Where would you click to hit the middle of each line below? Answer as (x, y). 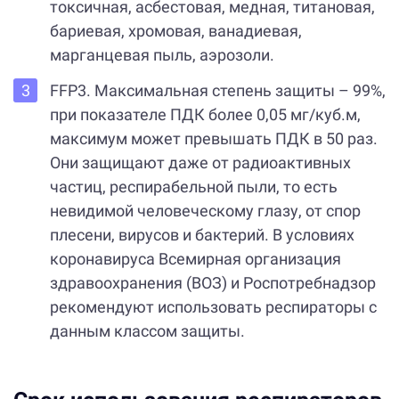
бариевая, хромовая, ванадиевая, (175, 30)
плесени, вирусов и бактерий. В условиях (202, 235)
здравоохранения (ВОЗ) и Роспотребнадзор (212, 283)
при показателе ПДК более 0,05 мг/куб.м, (205, 115)
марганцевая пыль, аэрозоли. (162, 54)
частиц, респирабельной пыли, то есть (193, 187)
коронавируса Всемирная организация (195, 259)
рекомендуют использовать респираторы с (213, 307)
